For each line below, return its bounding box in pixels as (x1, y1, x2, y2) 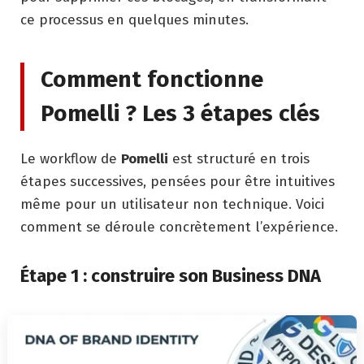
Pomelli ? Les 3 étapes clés (41, 99, 320, 127)
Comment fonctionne (41, 65, 263, 93)
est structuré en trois (168, 149, 310, 167)
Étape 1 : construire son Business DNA (20, 265, 321, 288)
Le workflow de (20, 149, 121, 167)
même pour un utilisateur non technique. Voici (20, 195, 324, 213)
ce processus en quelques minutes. (20, 11, 249, 28)
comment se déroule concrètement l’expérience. (20, 218, 338, 236)
